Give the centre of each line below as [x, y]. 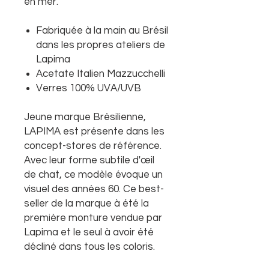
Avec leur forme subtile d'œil [89, 160]
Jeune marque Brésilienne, [85, 117]
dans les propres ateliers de [101, 45]
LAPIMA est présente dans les [94, 131]
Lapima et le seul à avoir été [89, 232]
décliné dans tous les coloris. [89, 247]
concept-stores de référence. [93, 146]
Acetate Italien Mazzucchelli [101, 74]
